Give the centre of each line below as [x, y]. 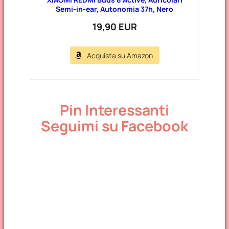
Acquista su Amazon [120, 56]
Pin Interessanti [114, 110]
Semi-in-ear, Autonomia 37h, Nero [114, 9]
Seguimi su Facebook [114, 126]
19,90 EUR [114, 27]
